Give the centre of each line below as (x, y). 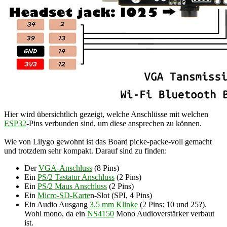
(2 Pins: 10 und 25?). (172, 204)
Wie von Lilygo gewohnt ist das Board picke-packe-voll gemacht (108, 141)
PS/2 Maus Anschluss (72, 186)
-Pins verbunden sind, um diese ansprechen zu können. (114, 123)
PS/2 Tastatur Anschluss (76, 177)
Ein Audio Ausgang (57, 204)
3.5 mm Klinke (114, 204)
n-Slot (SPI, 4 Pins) (121, 195)
